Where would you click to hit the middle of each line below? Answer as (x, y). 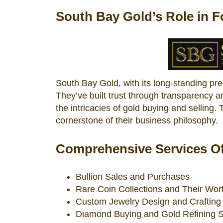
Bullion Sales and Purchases (133, 177)
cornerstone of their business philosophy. (137, 120)
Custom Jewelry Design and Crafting (148, 202)
